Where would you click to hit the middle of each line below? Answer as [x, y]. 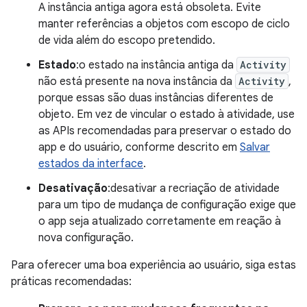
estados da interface [91, 164]
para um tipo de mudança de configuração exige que [167, 205]
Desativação [73, 188]
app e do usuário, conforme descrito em [139, 147]
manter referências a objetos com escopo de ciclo [164, 24]
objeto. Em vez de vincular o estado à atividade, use [167, 114]
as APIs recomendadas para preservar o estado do [165, 131]
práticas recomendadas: [71, 282]
